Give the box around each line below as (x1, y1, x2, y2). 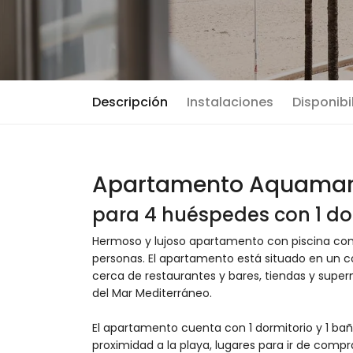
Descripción (92, 93, 168, 111)
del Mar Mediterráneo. (92, 285, 212, 301)
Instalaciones (187, 93, 273, 111)
